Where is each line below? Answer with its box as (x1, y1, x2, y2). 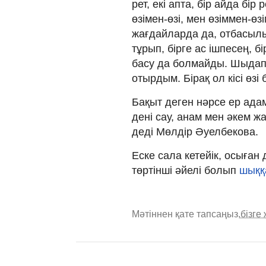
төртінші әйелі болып (132, 164, 239, 176)
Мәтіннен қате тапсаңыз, (132, 208, 240, 219)
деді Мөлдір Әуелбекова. (132, 125, 258, 138)
